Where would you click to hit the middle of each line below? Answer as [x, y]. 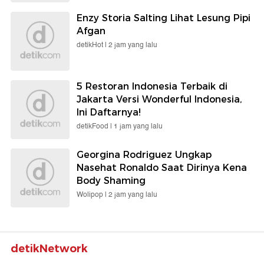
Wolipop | [93, 194]
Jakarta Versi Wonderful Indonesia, [159, 99]
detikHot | [93, 45]
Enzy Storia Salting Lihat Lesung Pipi [164, 18]
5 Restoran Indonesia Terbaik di [152, 86]
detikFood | [95, 126]
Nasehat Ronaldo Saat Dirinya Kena [162, 167]
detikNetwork [49, 248]
